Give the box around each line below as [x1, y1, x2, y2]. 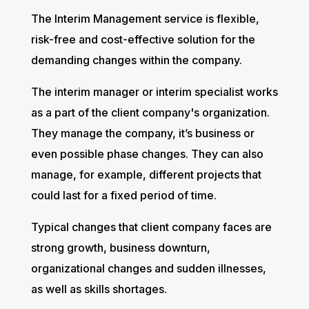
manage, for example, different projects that [30, 167, 261, 181]
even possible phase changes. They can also [30, 146, 263, 161]
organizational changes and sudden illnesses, [30, 261, 266, 275]
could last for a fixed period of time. [30, 188, 217, 202]
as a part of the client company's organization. [30, 105, 270, 119]
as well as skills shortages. [30, 281, 167, 296]
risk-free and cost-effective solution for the [30, 32, 255, 46]
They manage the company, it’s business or [30, 126, 255, 140]
